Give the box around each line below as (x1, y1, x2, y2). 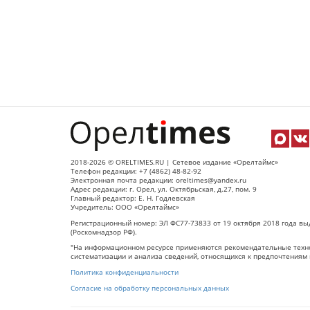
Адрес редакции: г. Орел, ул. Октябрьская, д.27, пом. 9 (71, 184, 257, 194)
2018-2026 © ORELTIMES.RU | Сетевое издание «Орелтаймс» (71, 157, 278, 167)
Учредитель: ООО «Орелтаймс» (71, 202, 179, 212)
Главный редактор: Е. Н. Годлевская (71, 193, 195, 203)
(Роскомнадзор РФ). (71, 227, 137, 237)
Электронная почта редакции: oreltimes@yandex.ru (71, 175, 246, 185)
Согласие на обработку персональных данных (71, 283, 229, 293)
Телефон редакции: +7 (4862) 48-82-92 (71, 166, 201, 176)
